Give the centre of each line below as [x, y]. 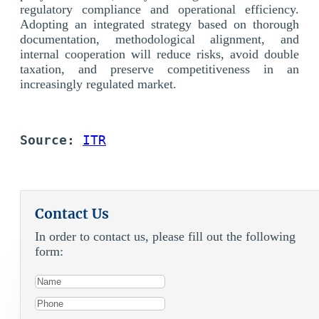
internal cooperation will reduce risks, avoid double [159, 54]
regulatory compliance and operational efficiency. [159, 9]
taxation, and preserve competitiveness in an [159, 69]
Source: [51, 140]
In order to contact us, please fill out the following [165, 236]
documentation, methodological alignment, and [159, 39]
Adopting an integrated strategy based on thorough [159, 24]
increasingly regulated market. [98, 84]
